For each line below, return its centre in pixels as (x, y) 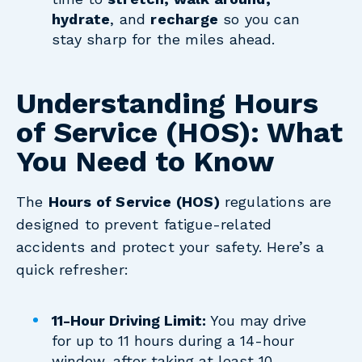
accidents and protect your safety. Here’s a (170, 247)
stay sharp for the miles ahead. (164, 40)
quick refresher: (72, 269)
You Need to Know (145, 162)
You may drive (257, 320)
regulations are (276, 202)
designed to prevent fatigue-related (144, 224)
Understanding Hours (167, 103)
